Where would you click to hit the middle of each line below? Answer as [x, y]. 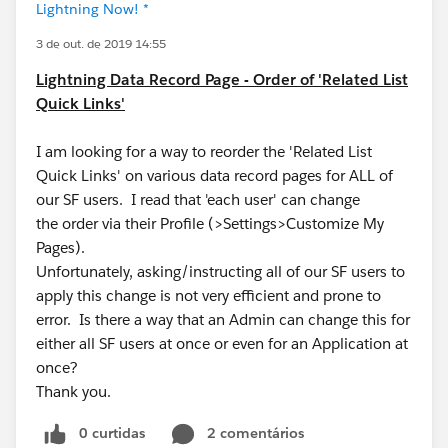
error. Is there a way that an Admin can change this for [223, 319]
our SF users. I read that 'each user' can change [198, 199]
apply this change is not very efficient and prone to [208, 295]
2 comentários [255, 433]
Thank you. [79, 391]
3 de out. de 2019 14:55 [101, 43]
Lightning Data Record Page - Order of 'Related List [222, 79]
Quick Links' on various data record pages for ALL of [214, 175]
